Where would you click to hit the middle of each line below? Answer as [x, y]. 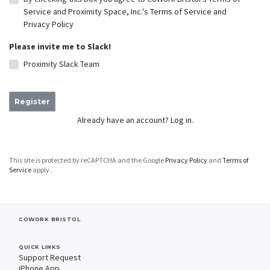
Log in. [182, 120]
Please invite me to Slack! [60, 47]
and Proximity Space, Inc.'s [101, 12]
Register [32, 102]
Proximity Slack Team [61, 64]
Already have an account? [124, 120]
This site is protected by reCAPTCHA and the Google [87, 160]
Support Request [50, 257]
